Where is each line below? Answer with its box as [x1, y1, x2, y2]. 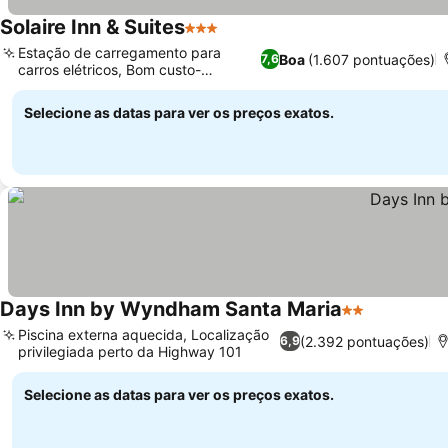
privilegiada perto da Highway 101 [18, 343, 242, 360]
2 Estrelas [341, 310, 416, 330]
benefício [18, 78, 78, 95]
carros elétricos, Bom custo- [18, 61, 201, 78]
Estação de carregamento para [18, 44, 221, 61]
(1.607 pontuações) [307, 50, 435, 68]
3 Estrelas [184, 28, 259, 48]
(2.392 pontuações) [299, 332, 429, 350]
